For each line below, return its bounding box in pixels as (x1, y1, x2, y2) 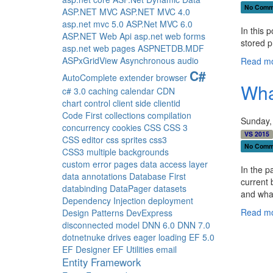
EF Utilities (113, 243, 154, 255)
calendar (121, 85, 154, 97)
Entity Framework (62, 255, 141, 269)
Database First (129, 170, 186, 182)
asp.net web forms (134, 30, 205, 42)
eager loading (133, 231, 186, 243)
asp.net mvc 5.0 (62, 18, 124, 30)
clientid (154, 97, 180, 109)
